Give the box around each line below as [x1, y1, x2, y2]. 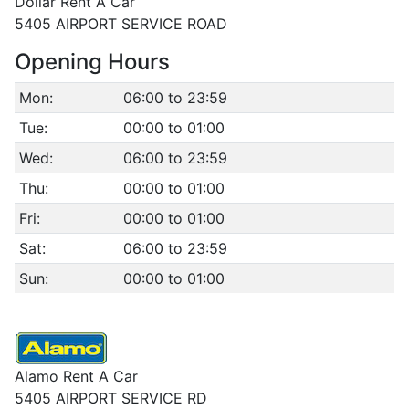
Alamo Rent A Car [15, 367, 138, 385]
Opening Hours [15, 48, 170, 75]
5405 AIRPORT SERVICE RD [15, 389, 207, 407]
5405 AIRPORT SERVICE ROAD [15, 15, 227, 33]
